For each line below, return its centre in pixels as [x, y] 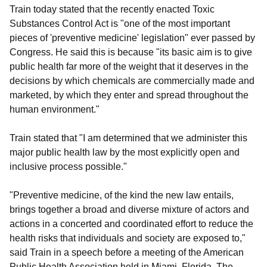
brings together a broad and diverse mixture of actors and [129, 209]
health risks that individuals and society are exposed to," [128, 238]
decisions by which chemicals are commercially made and [132, 80]
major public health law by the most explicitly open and [125, 152]
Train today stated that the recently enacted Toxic [112, 9]
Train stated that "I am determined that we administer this [128, 138]
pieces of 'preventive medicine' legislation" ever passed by [132, 38]
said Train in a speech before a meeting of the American [127, 252]
